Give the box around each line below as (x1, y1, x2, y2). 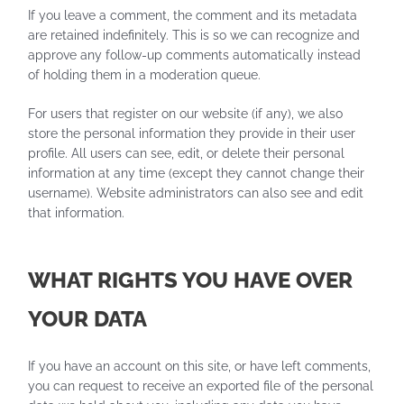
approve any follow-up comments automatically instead (28, 47, 362, 62)
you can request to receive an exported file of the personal (28, 379, 374, 394)
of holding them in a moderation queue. (28, 67, 262, 82)
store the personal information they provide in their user (28, 126, 356, 142)
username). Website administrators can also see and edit (28, 186, 364, 201)
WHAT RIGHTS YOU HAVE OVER (28, 267, 353, 294)
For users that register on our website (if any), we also (28, 106, 344, 122)
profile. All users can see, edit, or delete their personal (28, 146, 345, 161)
